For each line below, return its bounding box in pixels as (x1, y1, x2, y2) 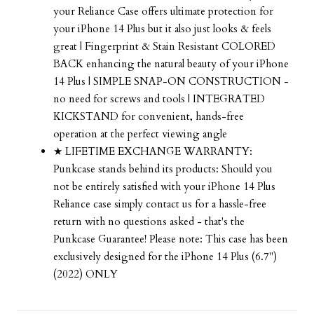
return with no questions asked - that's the (53, 214, 245, 228)
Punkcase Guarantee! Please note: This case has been (53, 231, 288, 246)
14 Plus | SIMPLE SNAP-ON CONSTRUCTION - (53, 74, 289, 88)
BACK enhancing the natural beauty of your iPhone (53, 56, 289, 71)
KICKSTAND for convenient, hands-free (53, 109, 244, 123)
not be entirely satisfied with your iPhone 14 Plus (53, 179, 275, 193)
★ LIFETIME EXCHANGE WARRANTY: (53, 144, 252, 158)
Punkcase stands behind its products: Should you (53, 161, 273, 176)
